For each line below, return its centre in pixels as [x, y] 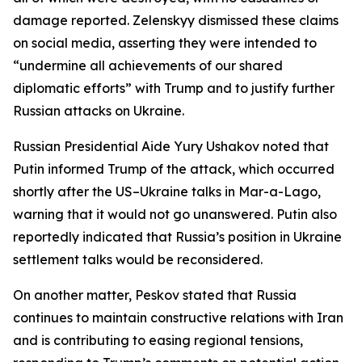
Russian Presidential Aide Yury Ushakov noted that [171, 146]
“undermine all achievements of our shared [148, 65]
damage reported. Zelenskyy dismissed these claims [176, 20]
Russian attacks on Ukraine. [99, 111]
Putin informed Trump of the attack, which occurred [174, 169]
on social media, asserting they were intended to [165, 43]
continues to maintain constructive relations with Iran [178, 318]
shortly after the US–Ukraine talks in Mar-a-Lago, [167, 192]
